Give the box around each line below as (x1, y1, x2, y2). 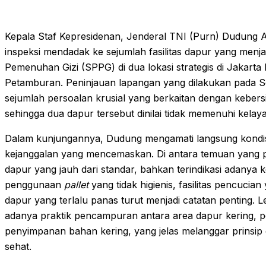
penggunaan (5, 178, 64, 191)
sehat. (5, 240, 31, 252)
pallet (64, 178, 88, 191)
